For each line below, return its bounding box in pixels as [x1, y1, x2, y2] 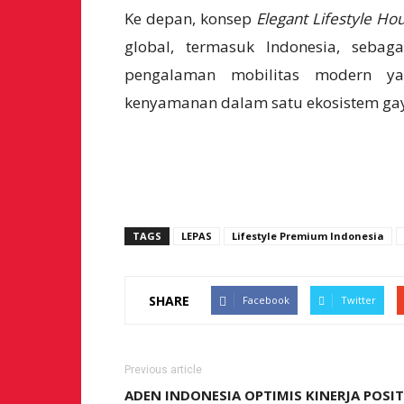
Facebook [243, 293, 289, 307]
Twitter [341, 293, 376, 307]
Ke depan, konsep [124, 8, 257, 29]
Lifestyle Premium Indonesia [232, 229, 384, 243]
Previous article [124, 363, 202, 376]
